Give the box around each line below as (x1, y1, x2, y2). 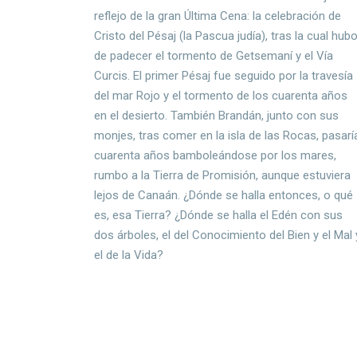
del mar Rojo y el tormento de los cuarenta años (94, 88, 348, 104)
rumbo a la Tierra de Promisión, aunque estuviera (94, 168, 351, 183)
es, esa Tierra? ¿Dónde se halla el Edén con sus (94, 208, 343, 223)
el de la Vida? (94, 248, 167, 263)
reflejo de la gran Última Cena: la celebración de (94, 9, 342, 24)
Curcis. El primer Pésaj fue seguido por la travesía (94, 69, 354, 84)
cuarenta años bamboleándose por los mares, (94, 148, 337, 163)
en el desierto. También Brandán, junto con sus (94, 108, 339, 124)
